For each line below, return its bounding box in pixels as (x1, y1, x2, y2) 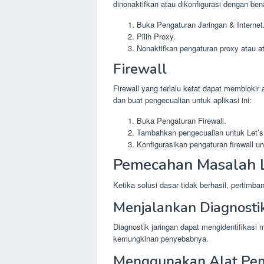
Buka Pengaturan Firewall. (137, 114, 226, 126)
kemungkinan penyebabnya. (113, 233, 209, 245)
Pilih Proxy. (137, 31, 176, 42)
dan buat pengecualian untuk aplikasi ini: (113, 94, 252, 105)
